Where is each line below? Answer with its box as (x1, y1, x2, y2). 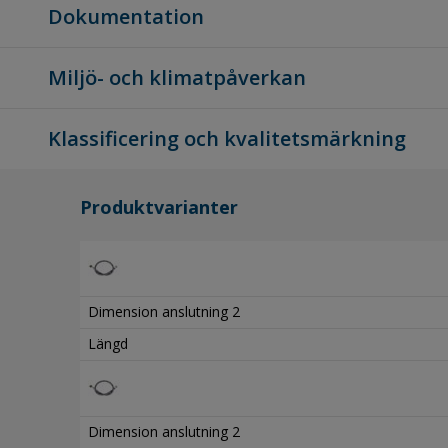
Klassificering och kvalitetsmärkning (48, 125, 406, 152)
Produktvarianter (80, 195, 238, 219)
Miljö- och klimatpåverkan (48, 64, 306, 91)
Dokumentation (48, 3, 204, 30)
